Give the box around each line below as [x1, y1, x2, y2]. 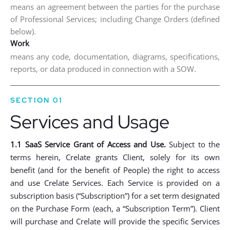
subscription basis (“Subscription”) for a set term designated [10, 190, 220, 201]
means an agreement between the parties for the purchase [10, 2, 220, 12]
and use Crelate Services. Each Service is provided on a [10, 178, 220, 188]
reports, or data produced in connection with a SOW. [10, 64, 196, 74]
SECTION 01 [10, 95, 63, 105]
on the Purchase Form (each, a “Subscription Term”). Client [10, 203, 220, 214]
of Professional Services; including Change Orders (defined [10, 14, 220, 24]
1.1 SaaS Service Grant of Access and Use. [10, 139, 166, 149]
